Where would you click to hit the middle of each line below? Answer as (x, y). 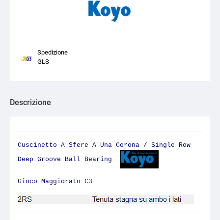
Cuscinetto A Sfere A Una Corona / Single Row (104, 145)
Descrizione (30, 102)
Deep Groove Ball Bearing (69, 159)
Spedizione (53, 52)
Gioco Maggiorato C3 (55, 182)
